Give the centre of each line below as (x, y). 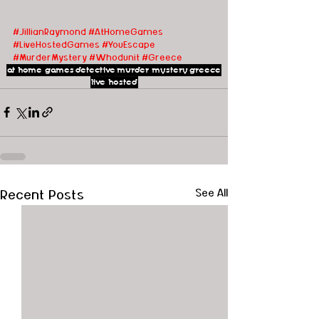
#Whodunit (114, 57)
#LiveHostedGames (56, 45)
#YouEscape (129, 45)
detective (95, 69)
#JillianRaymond (49, 32)
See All (211, 193)
